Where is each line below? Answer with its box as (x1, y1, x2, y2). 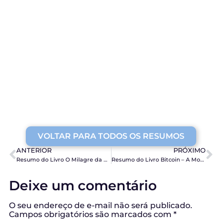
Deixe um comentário (9, 177, 157, 194)
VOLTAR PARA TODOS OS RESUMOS (38, 131, 184, 141)
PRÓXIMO (173, 147, 206, 155)
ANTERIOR (16, 147, 52, 155)
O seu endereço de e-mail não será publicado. (9, 201, 192, 211)
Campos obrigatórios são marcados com (9, 210, 173, 220)
